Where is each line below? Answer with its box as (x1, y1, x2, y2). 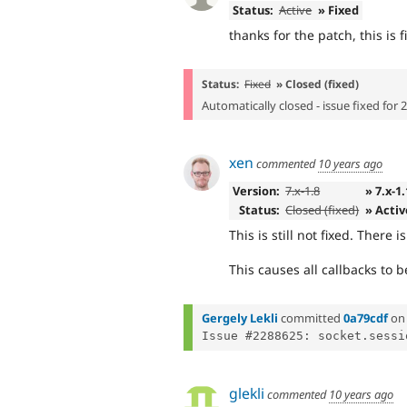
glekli (229, 382, 264, 403)
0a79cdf (343, 310, 388, 327)
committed (278, 310, 343, 327)
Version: (232, 183, 280, 200)
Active (279, 2, 313, 19)
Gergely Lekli (202, 310, 278, 327)
